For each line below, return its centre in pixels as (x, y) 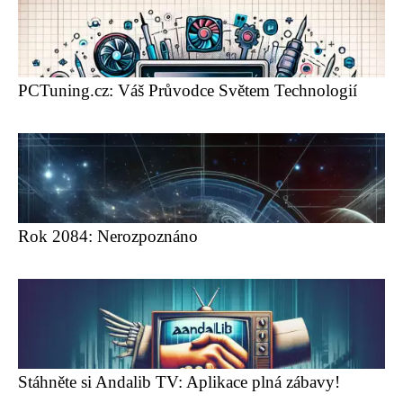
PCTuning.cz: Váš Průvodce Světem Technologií (188, 90)
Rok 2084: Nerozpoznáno (108, 236)
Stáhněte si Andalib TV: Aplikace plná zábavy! (179, 382)
